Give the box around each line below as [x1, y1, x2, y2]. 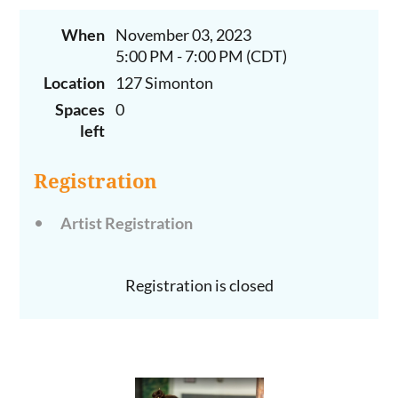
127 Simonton [115, 72, 214, 92]
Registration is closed [124, 275, 274, 295]
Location [44, 72, 106, 92]
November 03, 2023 [115, 24, 252, 44]
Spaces [55, 99, 106, 119]
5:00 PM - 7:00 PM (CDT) [115, 45, 288, 66]
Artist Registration [60, 212, 194, 233]
